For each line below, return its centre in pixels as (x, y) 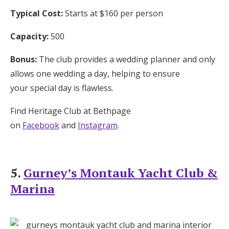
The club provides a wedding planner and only (127, 59)
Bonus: (25, 59)
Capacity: (29, 36)
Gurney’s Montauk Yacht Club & (121, 173)
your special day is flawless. (62, 88)
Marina (32, 188)
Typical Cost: (37, 13)
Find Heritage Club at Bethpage (71, 111)
